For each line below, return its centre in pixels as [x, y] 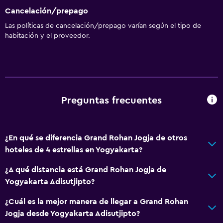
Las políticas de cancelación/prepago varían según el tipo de [103, 26]
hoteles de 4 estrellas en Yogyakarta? [74, 150]
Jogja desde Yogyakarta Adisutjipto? [72, 213]
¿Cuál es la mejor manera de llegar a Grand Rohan [97, 201]
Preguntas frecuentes [111, 101]
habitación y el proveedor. [48, 36]
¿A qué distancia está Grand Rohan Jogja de [86, 169]
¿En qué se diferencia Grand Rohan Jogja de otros [96, 138]
